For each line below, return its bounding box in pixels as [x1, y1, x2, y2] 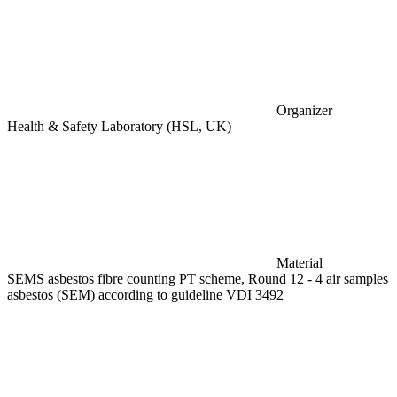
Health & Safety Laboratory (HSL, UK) [7, 118, 231, 134]
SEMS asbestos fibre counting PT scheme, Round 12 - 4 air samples [7, 270, 388, 286]
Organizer [276, 102, 332, 118]
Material [276, 254, 323, 270]
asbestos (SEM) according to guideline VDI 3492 [7, 286, 284, 302]
